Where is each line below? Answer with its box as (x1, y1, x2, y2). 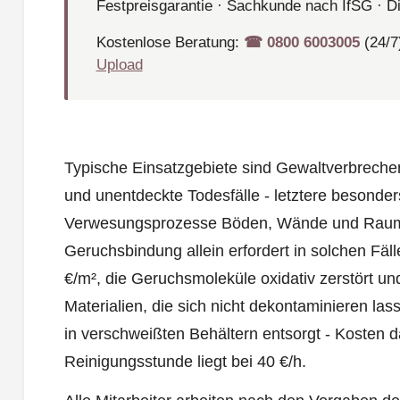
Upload (96, 56, 143, 74)
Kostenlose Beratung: (96, 34, 244, 52)
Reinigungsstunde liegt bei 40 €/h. (63, 353, 306, 371)
